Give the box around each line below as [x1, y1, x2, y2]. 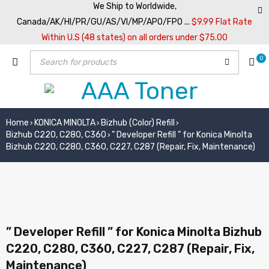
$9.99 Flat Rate [192, 17, 252, 27]
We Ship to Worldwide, [92, 1, 177, 11]
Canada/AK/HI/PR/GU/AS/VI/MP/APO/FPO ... [17, 17, 192, 27]
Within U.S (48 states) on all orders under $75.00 [41, 32, 228, 43]
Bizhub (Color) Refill [101, 118, 175, 128]
